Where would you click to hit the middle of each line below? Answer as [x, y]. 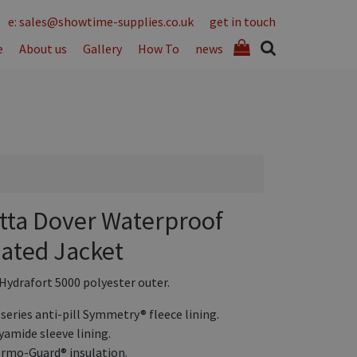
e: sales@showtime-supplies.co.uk [101, 22]
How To [159, 49]
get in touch [243, 22]
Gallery [102, 49]
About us [43, 49]
